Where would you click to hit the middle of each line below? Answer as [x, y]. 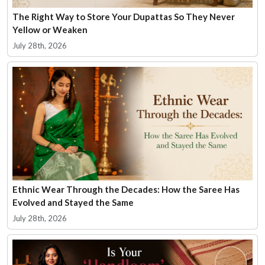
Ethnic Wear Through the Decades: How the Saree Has [126, 189]
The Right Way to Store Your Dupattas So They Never [124, 16]
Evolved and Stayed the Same [73, 202]
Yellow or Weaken [50, 29]
